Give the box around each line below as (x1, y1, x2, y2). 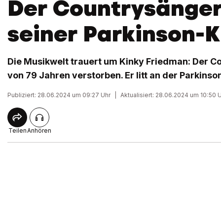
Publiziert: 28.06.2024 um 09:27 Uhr (7, 91, 110, 99)
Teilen (8, 127, 27, 134)
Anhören (27, 127, 51, 134)
